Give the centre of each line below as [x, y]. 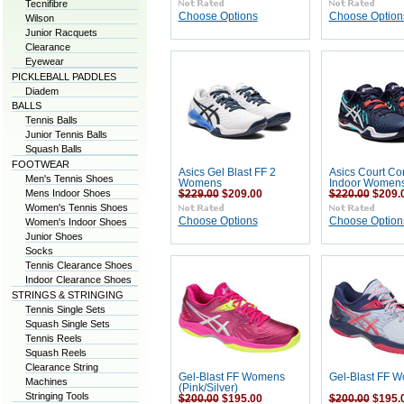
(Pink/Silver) [208, 388]
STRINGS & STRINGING [67, 295]
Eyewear [44, 61]
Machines [46, 381]
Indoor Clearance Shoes [78, 280]
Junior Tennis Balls [66, 134]
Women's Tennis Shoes [76, 207]
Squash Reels [55, 353]
